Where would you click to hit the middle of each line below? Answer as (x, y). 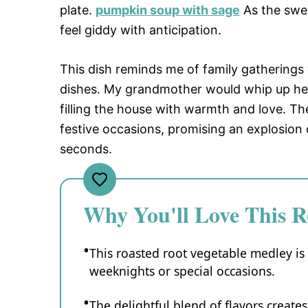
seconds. (86, 149)
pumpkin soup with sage (168, 10)
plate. (78, 10)
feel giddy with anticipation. (141, 30)
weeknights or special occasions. (182, 271)
